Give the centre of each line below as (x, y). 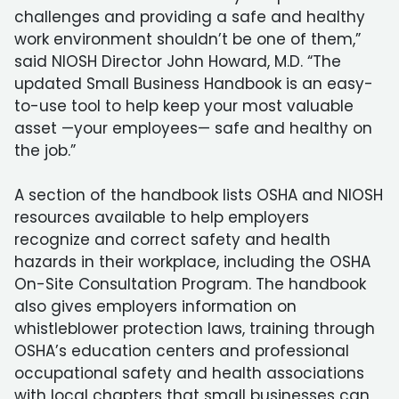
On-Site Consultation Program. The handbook (190, 284)
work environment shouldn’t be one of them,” (187, 39)
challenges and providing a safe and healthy (190, 17)
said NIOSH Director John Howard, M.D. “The (178, 61)
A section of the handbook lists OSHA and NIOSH (199, 195)
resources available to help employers (162, 217)
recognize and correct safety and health (172, 240)
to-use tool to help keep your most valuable (184, 106)
